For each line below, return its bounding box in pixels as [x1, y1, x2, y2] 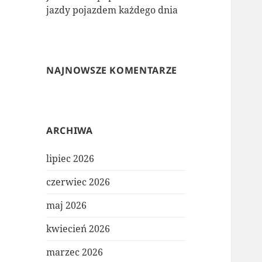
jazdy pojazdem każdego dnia [46, 4, 178, 17]
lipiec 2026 [46, 152, 95, 166]
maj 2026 [46, 199, 87, 212]
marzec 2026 [46, 246, 104, 259]
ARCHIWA [46, 124, 93, 137]
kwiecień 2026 [46, 222, 111, 236]
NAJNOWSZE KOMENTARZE [46, 64, 177, 77]
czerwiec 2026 [46, 175, 111, 189]
